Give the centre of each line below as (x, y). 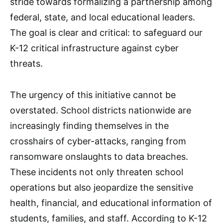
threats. (26, 63)
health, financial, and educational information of (111, 203)
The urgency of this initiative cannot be (93, 95)
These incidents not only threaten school (97, 172)
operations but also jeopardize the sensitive (102, 187)
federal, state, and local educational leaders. (103, 17)
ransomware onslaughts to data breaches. (99, 157)
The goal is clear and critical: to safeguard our (106, 33)
